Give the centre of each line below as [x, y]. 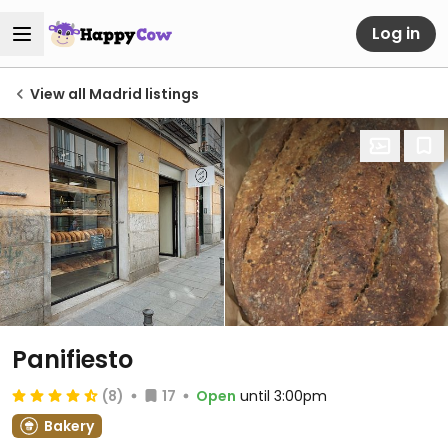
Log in [396, 33]
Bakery [69, 426]
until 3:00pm [283, 396]
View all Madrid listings [114, 94]
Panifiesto [72, 359]
